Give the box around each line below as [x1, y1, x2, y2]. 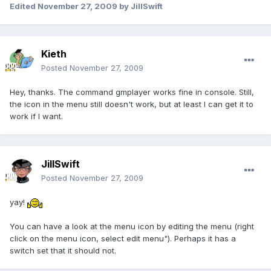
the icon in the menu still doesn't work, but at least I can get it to [10, 99, 253, 109]
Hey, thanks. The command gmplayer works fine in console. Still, [10, 87, 254, 97]
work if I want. [10, 111, 63, 122]
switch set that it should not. [10, 246, 116, 256]
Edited [10, 1, 38, 11]
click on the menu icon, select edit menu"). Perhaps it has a [10, 233, 236, 244]
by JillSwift [117, 1, 163, 11]
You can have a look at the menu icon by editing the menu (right [10, 221, 254, 232]
